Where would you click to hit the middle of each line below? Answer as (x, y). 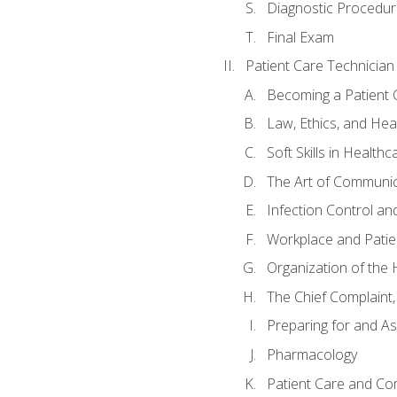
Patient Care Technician (319, 66)
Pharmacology (311, 354)
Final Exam (300, 37)
